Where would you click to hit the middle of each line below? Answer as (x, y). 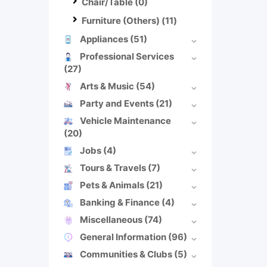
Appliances (105, 39)
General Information (124, 237)
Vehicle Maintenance (125, 120)
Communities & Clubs (127, 254)
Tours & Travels (114, 167)
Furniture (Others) (122, 20)
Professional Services (127, 56)
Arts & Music (108, 86)
